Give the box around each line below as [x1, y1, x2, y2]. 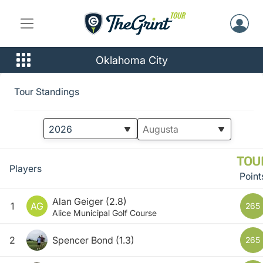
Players [9, 163, 42, 174]
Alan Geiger [52, 195, 103, 207]
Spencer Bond [52, 234, 113, 246]
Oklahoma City [95, 53, 168, 66]
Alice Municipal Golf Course [52, 208, 157, 218]
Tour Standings [14, 85, 79, 97]
